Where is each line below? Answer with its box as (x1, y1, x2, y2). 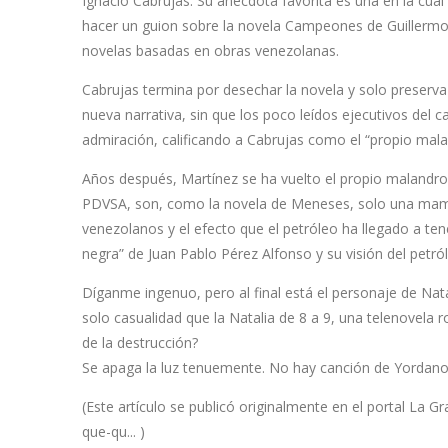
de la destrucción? (82, 333, 198, 353)
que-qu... (82, 422, 136, 442)
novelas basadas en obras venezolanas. (82, 41, 339, 61)
